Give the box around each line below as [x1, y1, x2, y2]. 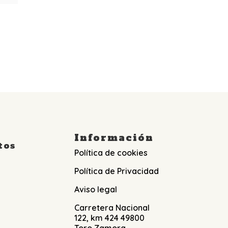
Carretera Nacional [74, 203, 150, 213]
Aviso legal [74, 184, 117, 195]
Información [74, 131, 154, 145]
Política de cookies [74, 148, 148, 158]
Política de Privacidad [74, 166, 159, 177]
